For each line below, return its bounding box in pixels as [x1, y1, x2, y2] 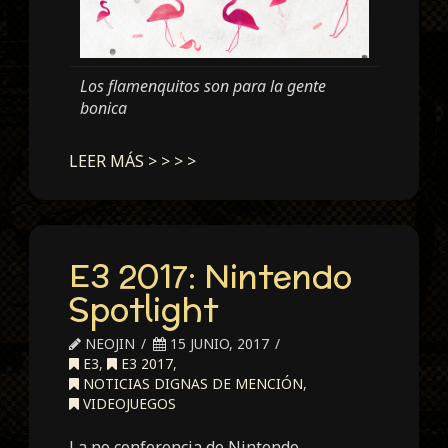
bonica [79, 96, 127, 119]
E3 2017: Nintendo [69, 253, 353, 300]
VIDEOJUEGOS [79, 394, 177, 414]
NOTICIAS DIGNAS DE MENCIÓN [79, 374, 304, 394]
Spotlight [69, 286, 219, 333]
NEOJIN [81, 334, 136, 354]
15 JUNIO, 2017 [166, 334, 270, 354]
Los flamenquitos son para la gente [79, 74, 326, 97]
